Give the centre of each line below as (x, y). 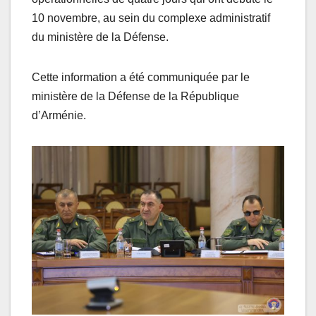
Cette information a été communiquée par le (141, 78)
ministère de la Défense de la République (135, 97)
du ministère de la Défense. (100, 37)
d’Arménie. (59, 116)
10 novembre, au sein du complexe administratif (151, 18)
